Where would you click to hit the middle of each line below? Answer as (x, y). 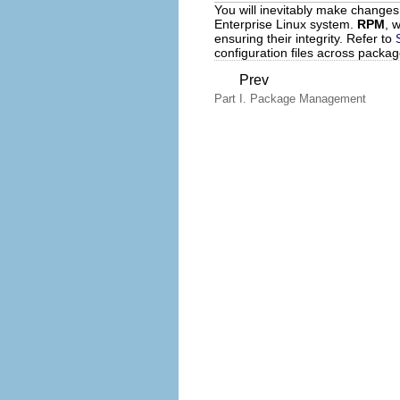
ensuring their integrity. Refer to (305, 38)
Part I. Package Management (290, 98)
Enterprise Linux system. (286, 24)
